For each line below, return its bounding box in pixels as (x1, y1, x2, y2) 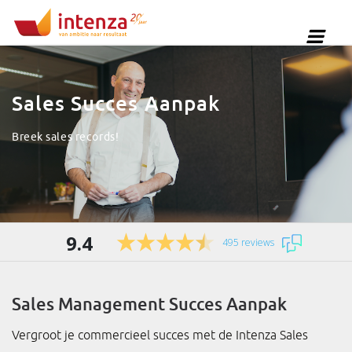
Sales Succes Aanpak (12, 90, 220, 115)
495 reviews (222, 236, 274, 249)
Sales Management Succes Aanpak (12, 293, 287, 314)
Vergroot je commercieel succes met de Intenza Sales (12, 328, 308, 342)
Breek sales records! (12, 130, 119, 143)
